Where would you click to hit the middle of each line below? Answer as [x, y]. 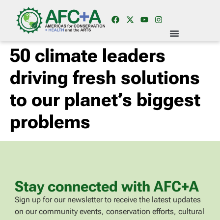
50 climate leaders [88, 55]
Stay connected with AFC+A [107, 186]
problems [50, 122]
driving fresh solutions [105, 78]
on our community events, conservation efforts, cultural [110, 211]
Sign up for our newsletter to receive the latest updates [108, 200]
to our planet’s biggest [105, 100]
